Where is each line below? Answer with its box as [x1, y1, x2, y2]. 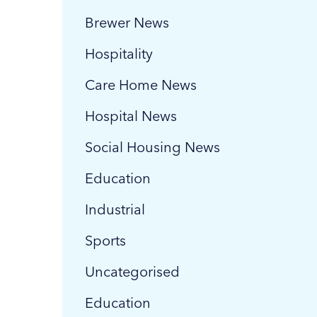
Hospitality [85, 45, 153, 62]
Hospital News [85, 108, 177, 125]
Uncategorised [85, 263, 180, 280]
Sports [85, 232, 126, 249]
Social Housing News [85, 139, 220, 156]
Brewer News [85, 14, 169, 31]
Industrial [85, 201, 145, 218]
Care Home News [85, 76, 197, 93]
